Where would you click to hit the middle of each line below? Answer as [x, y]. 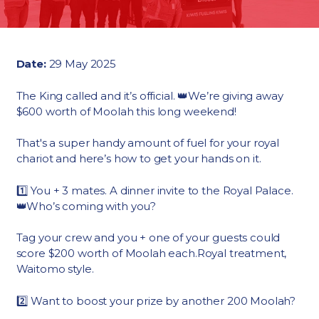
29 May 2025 [82, 64]
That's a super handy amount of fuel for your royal [148, 143]
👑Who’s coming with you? [86, 206]
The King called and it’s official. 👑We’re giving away [150, 95]
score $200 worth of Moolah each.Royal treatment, [151, 253]
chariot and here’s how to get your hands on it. [138, 158]
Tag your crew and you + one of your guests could [148, 237]
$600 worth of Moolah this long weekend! [126, 111]
